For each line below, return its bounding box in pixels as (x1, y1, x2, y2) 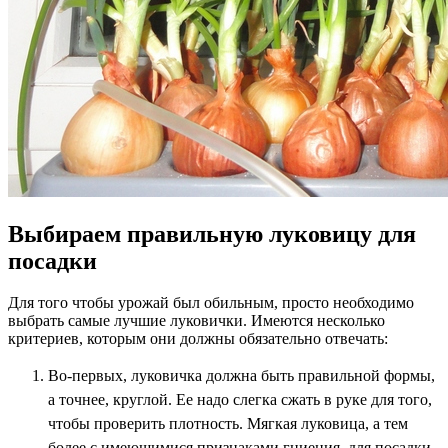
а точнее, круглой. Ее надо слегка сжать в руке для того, (48, 391, 432, 409)
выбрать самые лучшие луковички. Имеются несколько (8, 312, 385, 330)
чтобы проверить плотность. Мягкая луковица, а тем (48, 415, 408, 433)
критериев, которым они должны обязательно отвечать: (8, 330, 388, 348)
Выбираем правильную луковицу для (8, 220, 416, 247)
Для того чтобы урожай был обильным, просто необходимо (8, 294, 414, 312)
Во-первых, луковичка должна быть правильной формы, (48, 367, 435, 385)
